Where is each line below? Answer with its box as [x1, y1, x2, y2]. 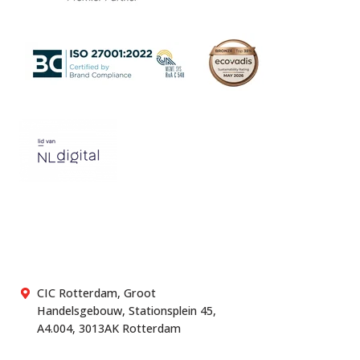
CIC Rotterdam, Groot [36, 284, 156, 301]
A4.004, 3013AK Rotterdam [36, 320, 181, 336]
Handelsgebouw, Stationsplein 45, [36, 302, 216, 318]
